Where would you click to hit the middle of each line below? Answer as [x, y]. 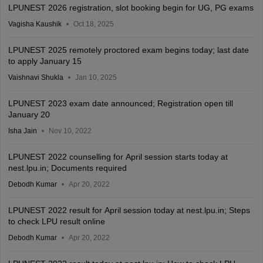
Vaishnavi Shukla [36, 77]
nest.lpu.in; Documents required [67, 168]
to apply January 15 [45, 61]
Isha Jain [22, 131]
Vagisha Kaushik [35, 24]
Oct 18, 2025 [93, 24]
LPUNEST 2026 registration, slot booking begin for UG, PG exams [131, 7]
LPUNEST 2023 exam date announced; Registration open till [120, 103]
